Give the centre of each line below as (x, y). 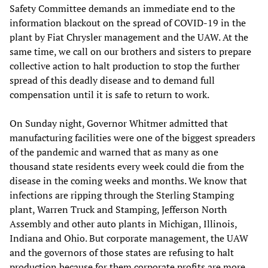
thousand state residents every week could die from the (127, 166)
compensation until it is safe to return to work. (109, 94)
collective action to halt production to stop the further (125, 66)
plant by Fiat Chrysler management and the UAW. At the (129, 37)
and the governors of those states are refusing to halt (122, 252)
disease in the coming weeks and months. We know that (128, 180)
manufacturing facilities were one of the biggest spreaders (133, 137)
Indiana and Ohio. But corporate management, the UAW (129, 238)
